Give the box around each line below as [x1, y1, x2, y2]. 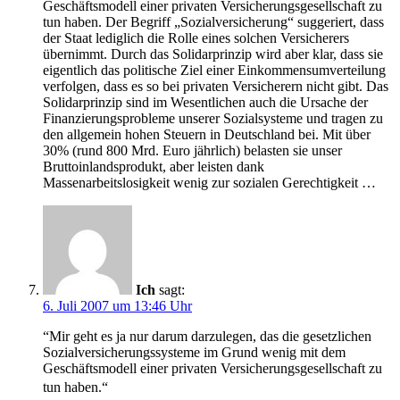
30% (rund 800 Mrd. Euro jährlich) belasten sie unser [43, 143, 342, 159]
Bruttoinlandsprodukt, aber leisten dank [43, 159, 264, 175]
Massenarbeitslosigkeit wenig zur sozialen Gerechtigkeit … [43, 175, 376, 191]
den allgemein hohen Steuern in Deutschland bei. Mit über [43, 127, 371, 143]
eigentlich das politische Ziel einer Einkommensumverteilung [43, 62, 386, 79]
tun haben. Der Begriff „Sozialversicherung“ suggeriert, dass [43, 14, 384, 30]
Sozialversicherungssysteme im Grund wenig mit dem [43, 345, 346, 361]
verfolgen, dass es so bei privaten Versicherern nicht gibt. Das [43, 79, 388, 95]
